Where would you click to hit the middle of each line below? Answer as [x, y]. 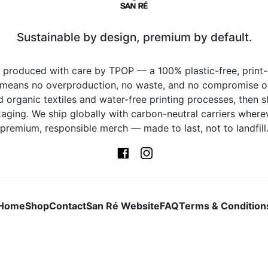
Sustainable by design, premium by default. [134, 37]
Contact [67, 205]
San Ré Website [123, 205]
